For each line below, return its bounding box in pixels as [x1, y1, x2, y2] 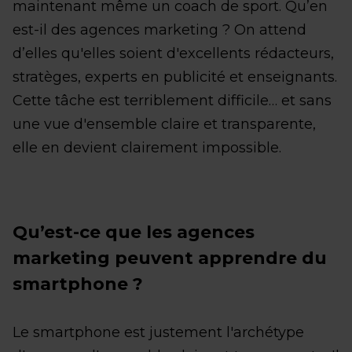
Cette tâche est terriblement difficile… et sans [13, 91, 332, 109]
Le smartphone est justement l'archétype [13, 323, 304, 341]
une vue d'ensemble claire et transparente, [13, 115, 316, 133]
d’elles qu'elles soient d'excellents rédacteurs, [13, 44, 334, 62]
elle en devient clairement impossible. [13, 138, 281, 156]
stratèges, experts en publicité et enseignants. [13, 68, 337, 86]
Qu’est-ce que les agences [13, 221, 255, 243]
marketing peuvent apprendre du [13, 247, 327, 269]
